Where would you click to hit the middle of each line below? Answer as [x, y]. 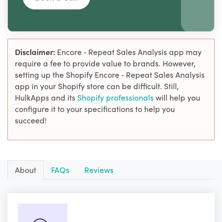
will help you [178, 97]
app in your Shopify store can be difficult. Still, [97, 86]
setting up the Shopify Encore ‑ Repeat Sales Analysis [110, 75]
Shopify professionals [116, 97]
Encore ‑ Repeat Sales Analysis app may [129, 52]
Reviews [99, 170]
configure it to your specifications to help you [95, 109]
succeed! [31, 120]
